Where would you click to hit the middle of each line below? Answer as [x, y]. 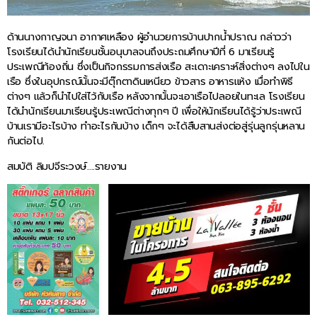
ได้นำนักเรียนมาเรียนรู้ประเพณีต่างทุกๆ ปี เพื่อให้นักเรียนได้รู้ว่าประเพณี [154, 111]
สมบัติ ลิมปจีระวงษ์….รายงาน [67, 166]
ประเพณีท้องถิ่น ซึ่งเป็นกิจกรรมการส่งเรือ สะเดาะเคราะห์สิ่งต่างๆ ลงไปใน [158, 67]
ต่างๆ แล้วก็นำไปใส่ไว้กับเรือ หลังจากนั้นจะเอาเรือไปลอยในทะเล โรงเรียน [156, 97]
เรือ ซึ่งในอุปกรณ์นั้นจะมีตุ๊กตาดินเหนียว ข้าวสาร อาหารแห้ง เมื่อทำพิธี [150, 82]
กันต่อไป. [26, 141]
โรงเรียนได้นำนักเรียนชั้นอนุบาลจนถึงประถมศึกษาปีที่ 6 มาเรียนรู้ [141, 52]
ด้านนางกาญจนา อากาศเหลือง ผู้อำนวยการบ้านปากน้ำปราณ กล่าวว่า [149, 37]
